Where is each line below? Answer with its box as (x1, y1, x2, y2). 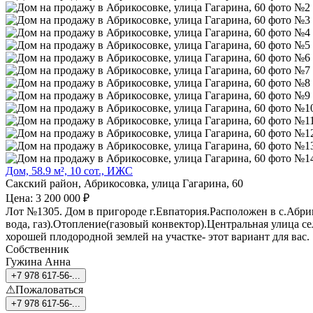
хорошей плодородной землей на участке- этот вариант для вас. (6, 231, 310, 243)
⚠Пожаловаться (6, 284, 83, 296)
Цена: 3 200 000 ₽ (6, 192, 89, 205)
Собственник (6, 243, 69, 256)
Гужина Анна (6, 256, 71, 268)
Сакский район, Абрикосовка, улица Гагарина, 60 (6, 177, 243, 190)
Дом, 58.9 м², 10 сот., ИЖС (6, 165, 133, 177)
